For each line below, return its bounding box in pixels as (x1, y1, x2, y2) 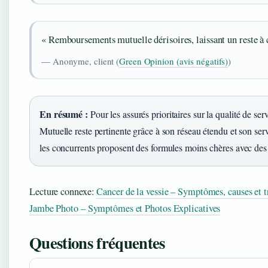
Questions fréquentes (29, 230, 165, 254)
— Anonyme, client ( (41, 54, 120, 67)
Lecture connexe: (29, 184, 97, 198)
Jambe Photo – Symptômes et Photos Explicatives (29, 201, 221, 215)
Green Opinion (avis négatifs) (119, 54, 229, 67)
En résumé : (39, 106, 88, 121)
